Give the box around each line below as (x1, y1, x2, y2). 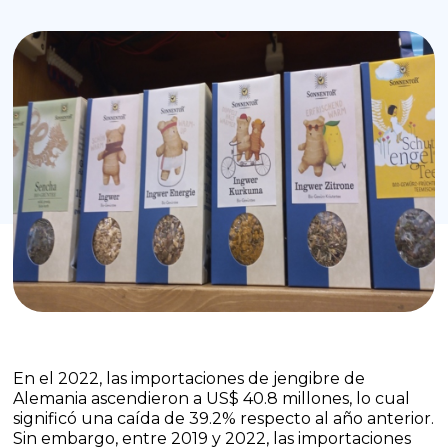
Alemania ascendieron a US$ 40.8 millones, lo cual (13, 389, 411, 409)
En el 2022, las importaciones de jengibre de (13, 369, 366, 389)
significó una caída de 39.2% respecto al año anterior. (13, 409, 435, 429)
